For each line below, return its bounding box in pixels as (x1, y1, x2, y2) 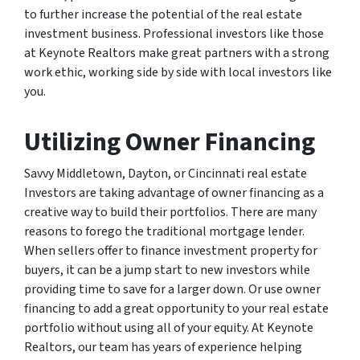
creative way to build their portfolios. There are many (24, 203, 317, 222)
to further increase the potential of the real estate (24, 6, 302, 24)
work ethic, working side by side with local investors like (24, 63, 332, 82)
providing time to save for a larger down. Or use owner (24, 280, 321, 299)
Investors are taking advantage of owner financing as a (24, 184, 324, 202)
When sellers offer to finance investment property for (24, 242, 317, 260)
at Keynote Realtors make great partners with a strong (24, 44, 329, 63)
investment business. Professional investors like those (24, 25, 324, 43)
